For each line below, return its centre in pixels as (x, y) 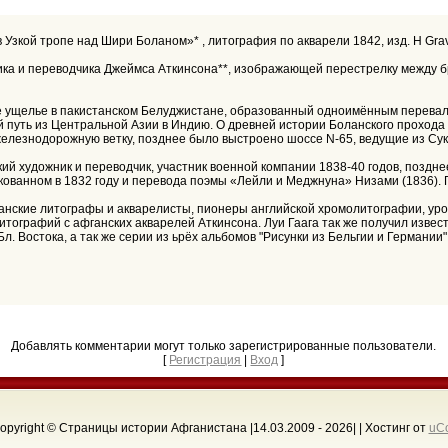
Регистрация (205, 360)
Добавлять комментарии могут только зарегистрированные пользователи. (224, 346)
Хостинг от (396, 428)
